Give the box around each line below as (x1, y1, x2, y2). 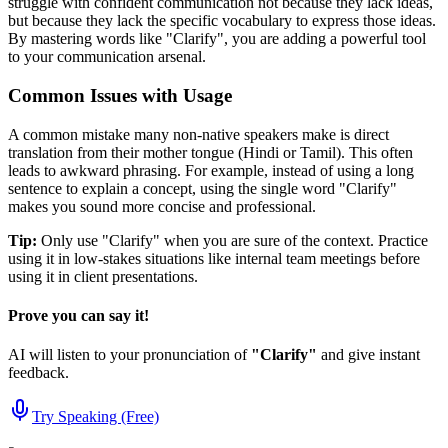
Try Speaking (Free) (32, 408, 159, 426)
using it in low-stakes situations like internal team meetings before (8, 249, 420, 267)
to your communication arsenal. (8, 48, 206, 66)
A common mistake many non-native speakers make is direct (8, 125, 389, 143)
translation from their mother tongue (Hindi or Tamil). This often (8, 143, 413, 161)
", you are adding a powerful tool (217, 30, 426, 48)
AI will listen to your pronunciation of (8, 346, 251, 364)
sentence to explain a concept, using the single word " (8, 179, 346, 197)
